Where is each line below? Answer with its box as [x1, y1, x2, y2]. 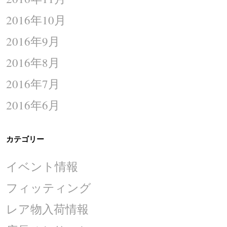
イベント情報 [6, 158, 78, 174]
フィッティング [6, 179, 91, 195]
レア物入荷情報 [6, 201, 89, 216]
